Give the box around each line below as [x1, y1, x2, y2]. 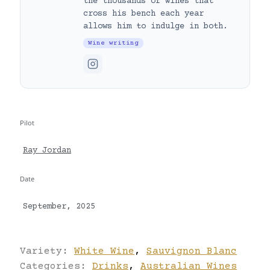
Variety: [20, 245, 74, 257]
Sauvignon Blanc [146, 245, 237, 257]
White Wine [74, 245, 134, 257]
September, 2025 [23, 202, 95, 212]
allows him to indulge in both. [83, 21, 228, 31]
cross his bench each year [83, 8, 204, 19]
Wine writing [88, 39, 139, 47]
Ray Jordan [23, 146, 71, 156]
